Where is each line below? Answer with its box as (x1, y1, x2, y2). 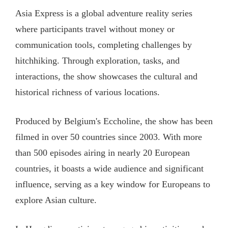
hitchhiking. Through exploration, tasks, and (15, 55, 180, 66)
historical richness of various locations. (15, 87, 160, 98)
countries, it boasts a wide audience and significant (15, 163, 204, 174)
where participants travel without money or (15, 24, 175, 35)
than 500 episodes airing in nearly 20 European (15, 148, 190, 158)
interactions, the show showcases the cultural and (15, 71, 197, 82)
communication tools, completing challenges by (15, 40, 192, 50)
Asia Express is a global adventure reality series (15, 8, 192, 19)
